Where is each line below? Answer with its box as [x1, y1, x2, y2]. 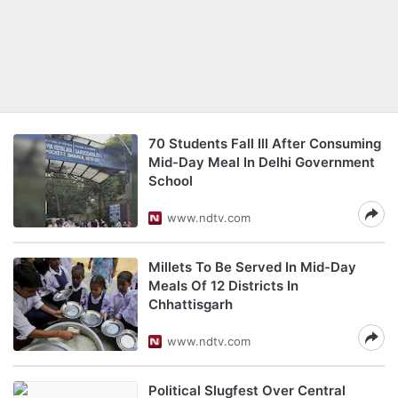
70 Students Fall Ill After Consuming [148, 135, 381, 152]
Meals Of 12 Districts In [148, 277, 298, 294]
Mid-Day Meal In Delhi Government [148, 154, 375, 171]
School [148, 172, 193, 189]
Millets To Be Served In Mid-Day [148, 259, 356, 275]
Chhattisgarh [148, 296, 233, 313]
